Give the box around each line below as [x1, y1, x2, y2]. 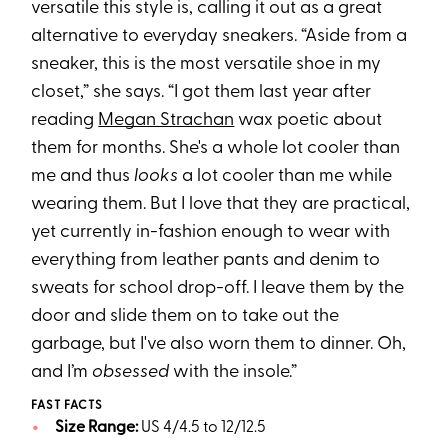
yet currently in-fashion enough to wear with [31, 222, 391, 242]
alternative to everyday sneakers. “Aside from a [31, 26, 408, 46]
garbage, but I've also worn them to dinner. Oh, [31, 334, 407, 354]
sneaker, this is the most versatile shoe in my [31, 54, 382, 74]
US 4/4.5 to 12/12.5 [140, 419, 266, 436]
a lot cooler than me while [178, 166, 393, 186]
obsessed [92, 362, 170, 382]
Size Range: [54, 419, 141, 436]
